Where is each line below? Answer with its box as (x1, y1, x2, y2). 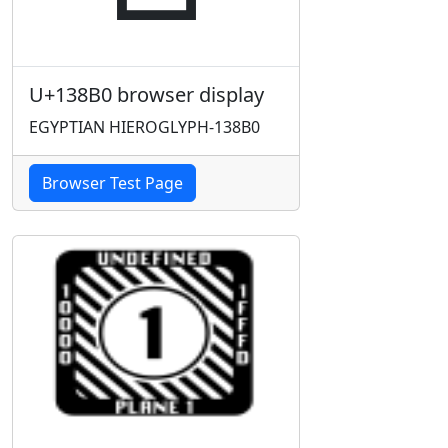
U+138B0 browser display (29, 81, 264, 108)
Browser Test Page (42, 172, 183, 194)
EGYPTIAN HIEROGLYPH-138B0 (29, 116, 260, 138)
